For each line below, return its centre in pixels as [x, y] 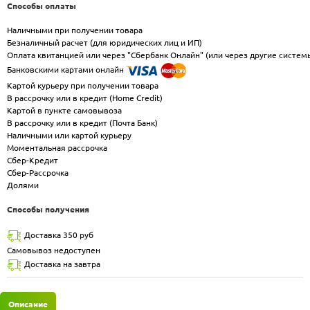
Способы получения [48, 209]
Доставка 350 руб [59, 235]
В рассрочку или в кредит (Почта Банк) [82, 122]
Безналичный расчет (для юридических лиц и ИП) [104, 42]
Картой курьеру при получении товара [83, 85]
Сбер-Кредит [33, 160]
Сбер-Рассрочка [38, 172]
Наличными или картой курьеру [69, 135]
